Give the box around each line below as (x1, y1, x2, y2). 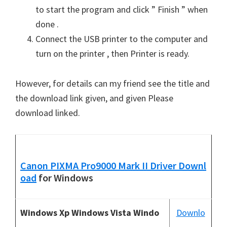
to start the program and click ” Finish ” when (35, 3, 208, 15)
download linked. (15, 106, 80, 119)
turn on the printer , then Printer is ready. (35, 47, 190, 59)
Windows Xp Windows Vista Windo (20, 206, 159, 218)
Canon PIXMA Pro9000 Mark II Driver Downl (20, 159, 206, 172)
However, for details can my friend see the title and (15, 77, 210, 89)
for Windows (36, 171, 93, 184)
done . (35, 18, 59, 30)
